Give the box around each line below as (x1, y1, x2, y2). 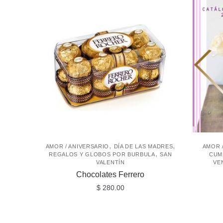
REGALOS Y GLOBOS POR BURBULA (49, 151, 155, 158)
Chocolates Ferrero (76, 170, 145, 179)
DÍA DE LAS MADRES (113, 143, 173, 150)
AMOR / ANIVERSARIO (45, 143, 110, 150)
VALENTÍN (96, 159, 125, 166)
